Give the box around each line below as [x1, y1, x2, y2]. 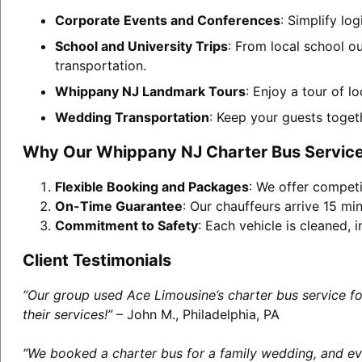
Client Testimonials [22, 250, 171, 270]
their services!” [22, 305, 112, 322]
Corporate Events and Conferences [54, 11, 280, 28]
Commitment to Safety [54, 217, 198, 234]
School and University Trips [54, 37, 228, 54]
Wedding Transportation [54, 108, 209, 125]
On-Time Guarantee [54, 197, 183, 214]
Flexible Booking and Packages [54, 178, 249, 195]
